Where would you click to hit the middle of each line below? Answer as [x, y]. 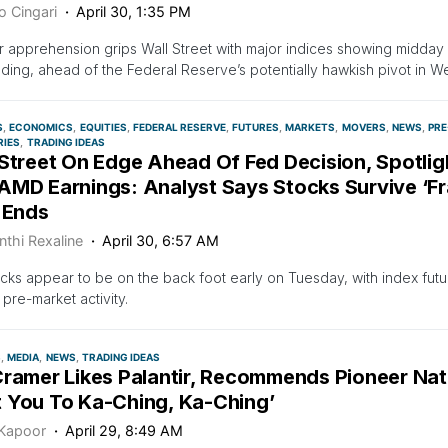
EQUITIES [103, 127]
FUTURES [255, 127]
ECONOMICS [41, 127]
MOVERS [363, 127]
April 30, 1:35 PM [134, 11]
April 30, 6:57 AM [161, 240]
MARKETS [310, 127]
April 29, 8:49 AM [124, 430]
